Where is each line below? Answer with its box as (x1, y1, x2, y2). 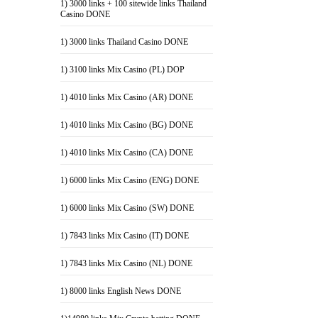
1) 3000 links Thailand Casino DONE (60, 37, 189, 47)
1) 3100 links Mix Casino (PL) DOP (60, 65, 185, 75)
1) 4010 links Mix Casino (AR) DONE (60, 92, 194, 102)
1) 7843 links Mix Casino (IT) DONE (60, 231, 190, 241)
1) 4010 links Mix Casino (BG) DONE (60, 120, 194, 130)
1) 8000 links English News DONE (60, 286, 182, 296)
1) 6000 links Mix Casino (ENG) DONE (60, 175, 199, 185)
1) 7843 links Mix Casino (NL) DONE (60, 258, 193, 268)
